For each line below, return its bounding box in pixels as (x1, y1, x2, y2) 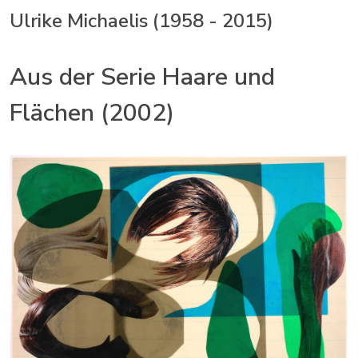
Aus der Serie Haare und (10, 60, 275, 93)
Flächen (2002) (10, 96, 174, 129)
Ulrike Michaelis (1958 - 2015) (10, 7, 273, 34)
